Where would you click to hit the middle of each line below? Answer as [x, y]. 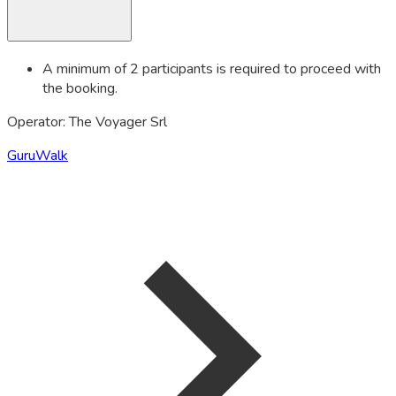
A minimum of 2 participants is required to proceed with [212, 69]
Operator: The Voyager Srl [87, 122]
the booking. [80, 89]
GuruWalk [38, 156]
